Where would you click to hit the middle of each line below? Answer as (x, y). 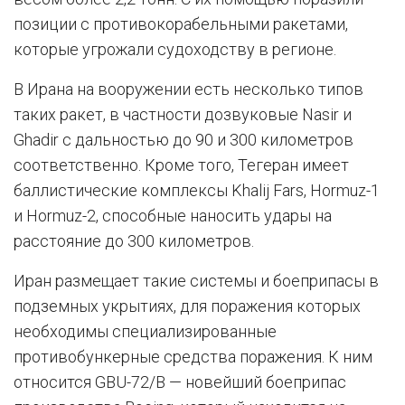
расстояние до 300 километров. (134, 240)
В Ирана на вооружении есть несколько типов (188, 89)
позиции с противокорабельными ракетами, (181, 24)
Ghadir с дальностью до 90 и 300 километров (184, 139)
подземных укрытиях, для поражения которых (187, 306)
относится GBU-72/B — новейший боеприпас (180, 381)
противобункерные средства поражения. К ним (193, 356)
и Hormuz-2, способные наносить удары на (173, 215)
